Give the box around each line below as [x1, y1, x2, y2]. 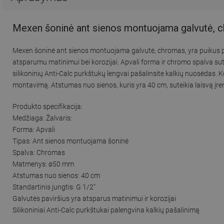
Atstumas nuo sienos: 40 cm [12, 171, 100, 179]
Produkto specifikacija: [12, 102, 82, 110]
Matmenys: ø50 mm [12, 159, 74, 168]
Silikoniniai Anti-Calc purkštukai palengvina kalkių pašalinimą [12, 205, 199, 214]
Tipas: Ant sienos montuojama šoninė [12, 136, 128, 145]
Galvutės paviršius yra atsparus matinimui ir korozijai [12, 194, 176, 202]
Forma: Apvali [12, 125, 55, 133]
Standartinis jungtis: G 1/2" [12, 182, 95, 191]
